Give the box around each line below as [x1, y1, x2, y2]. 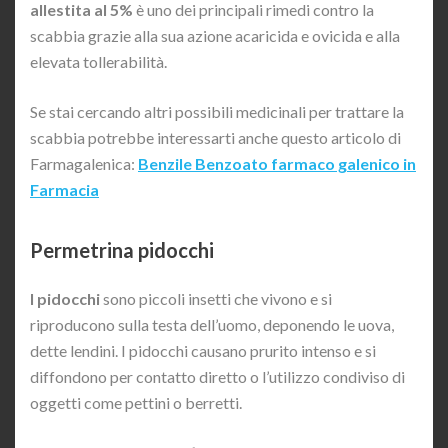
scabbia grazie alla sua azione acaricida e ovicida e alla [30, 26, 400, 46]
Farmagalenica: [30, 154, 138, 174]
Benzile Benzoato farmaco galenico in [138, 154, 416, 174]
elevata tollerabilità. [30, 52, 167, 72]
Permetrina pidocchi [30, 238, 214, 263]
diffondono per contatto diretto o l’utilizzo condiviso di [30, 367, 405, 387]
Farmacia [30, 180, 99, 200]
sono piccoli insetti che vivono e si [103, 289, 332, 309]
